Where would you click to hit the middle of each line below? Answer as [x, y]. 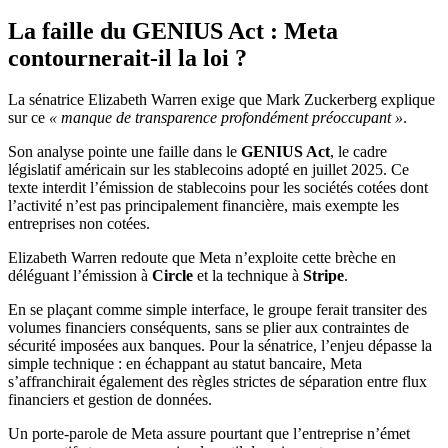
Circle [172, 276]
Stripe [323, 276]
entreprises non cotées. [81, 224]
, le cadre [358, 152]
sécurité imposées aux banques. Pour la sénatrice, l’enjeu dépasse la [220, 346]
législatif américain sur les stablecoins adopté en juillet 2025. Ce [208, 170]
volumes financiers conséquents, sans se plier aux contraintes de [208, 328]
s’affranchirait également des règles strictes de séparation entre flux [217, 382]
